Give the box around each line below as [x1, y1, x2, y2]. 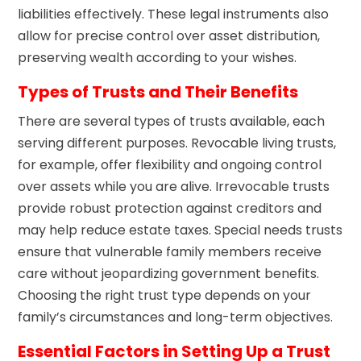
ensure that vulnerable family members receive [18, 242, 322, 261]
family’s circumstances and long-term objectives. [18, 307, 334, 326]
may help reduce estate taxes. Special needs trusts [18, 220, 343, 239]
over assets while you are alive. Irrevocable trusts [18, 176, 330, 196]
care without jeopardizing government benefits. [18, 263, 320, 283]
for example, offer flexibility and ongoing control [18, 155, 322, 174]
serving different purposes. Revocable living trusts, [18, 133, 337, 152]
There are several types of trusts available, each [18, 111, 326, 131]
